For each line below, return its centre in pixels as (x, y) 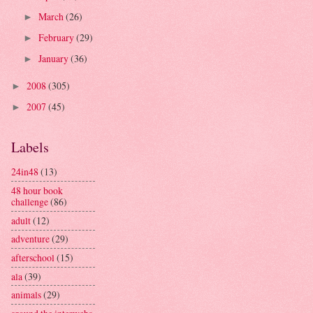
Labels (30, 147)
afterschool (33, 257)
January (54, 59)
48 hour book (37, 191)
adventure (30, 239)
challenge (30, 202)
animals (26, 295)
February (57, 38)
